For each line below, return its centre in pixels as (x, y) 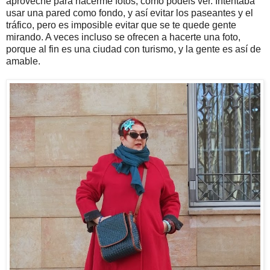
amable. (23, 61)
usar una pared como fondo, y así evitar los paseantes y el (130, 13)
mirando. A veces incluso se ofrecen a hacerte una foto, (123, 37)
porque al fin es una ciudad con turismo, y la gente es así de (133, 49)
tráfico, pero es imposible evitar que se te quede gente (121, 25)
